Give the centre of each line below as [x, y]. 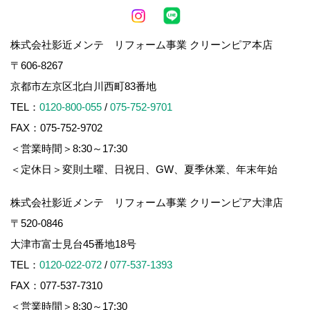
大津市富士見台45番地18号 [79, 244]
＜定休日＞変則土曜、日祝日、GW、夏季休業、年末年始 [144, 170]
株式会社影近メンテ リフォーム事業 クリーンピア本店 [142, 45]
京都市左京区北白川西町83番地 [89, 86]
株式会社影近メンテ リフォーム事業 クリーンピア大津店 [147, 203]
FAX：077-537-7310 [56, 286]
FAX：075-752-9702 [56, 128]
